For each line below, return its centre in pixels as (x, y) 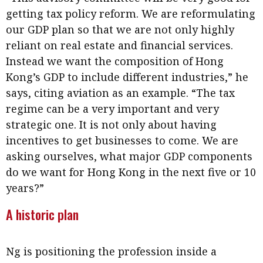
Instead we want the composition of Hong (115, 61)
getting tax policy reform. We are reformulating (131, 14)
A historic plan (42, 215)
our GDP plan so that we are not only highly (120, 30)
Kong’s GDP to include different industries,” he (127, 77)
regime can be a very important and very (112, 109)
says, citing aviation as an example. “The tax (120, 93)
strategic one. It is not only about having (111, 125)
